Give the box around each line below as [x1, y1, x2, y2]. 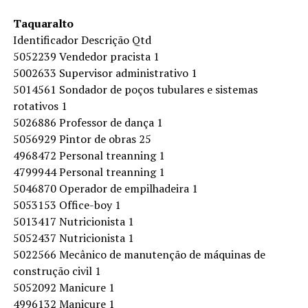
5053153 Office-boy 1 [12, 197, 121, 212]
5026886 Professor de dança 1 [12, 115, 163, 130]
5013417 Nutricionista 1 [12, 214, 134, 229]
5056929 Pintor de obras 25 [12, 131, 151, 146]
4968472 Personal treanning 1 [12, 148, 165, 163]
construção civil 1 [12, 263, 101, 278]
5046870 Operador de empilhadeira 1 [12, 181, 198, 196]
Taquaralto [12, 16, 74, 31]
